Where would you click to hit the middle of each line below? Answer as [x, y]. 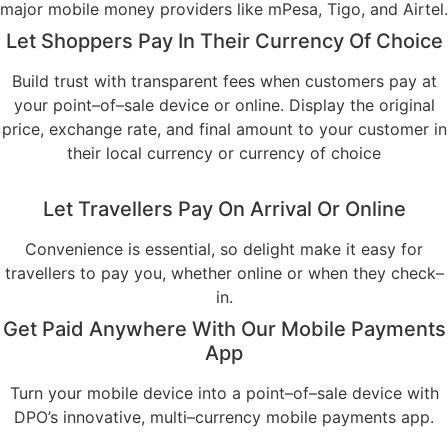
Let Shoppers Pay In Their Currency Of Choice [224, 41]
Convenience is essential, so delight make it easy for [224, 249]
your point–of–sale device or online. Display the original [224, 105]
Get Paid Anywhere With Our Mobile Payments [224, 329]
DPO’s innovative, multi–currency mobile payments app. [224, 417]
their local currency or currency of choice [224, 153]
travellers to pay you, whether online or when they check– [224, 273]
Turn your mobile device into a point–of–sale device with [224, 393]
